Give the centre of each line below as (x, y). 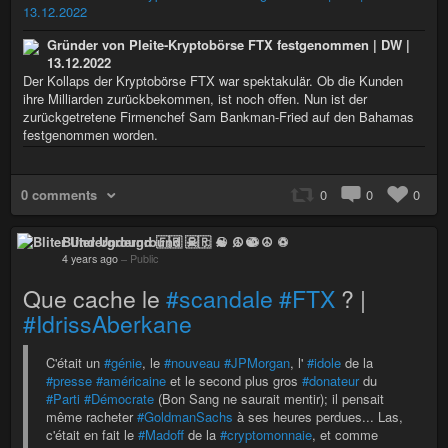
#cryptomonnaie (266, 434)
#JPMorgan (257, 362)
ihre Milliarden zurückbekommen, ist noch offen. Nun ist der (195, 98)
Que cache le (94, 298)
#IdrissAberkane (107, 323)
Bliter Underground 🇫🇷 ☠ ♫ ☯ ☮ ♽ (175, 241)
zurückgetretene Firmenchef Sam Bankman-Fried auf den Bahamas (218, 116)
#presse (69, 380)
